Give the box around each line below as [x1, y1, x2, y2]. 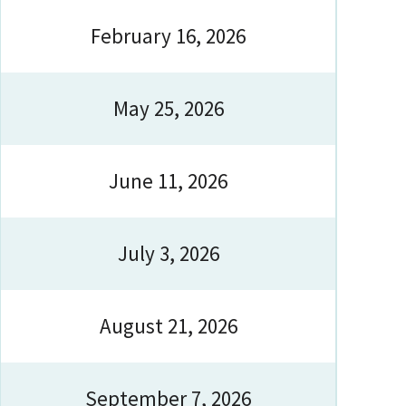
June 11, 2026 [109, 168, 227, 194]
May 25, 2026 [112, 95, 224, 121]
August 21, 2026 [99, 313, 237, 339]
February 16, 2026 [91, 23, 246, 49]
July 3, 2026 [117, 240, 219, 266]
